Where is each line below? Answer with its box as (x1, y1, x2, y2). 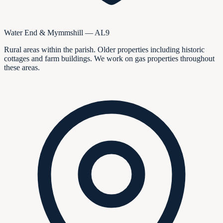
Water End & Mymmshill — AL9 (4, 28, 110, 37)
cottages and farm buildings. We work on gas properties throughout (4, 54, 215, 63)
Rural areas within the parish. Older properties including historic (4, 45, 205, 54)
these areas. (4, 63, 40, 72)
